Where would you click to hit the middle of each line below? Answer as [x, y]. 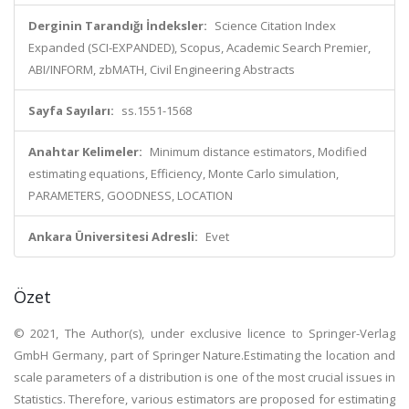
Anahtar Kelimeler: [85, 152]
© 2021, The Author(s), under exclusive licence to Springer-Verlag [204, 333]
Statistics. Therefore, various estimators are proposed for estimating [204, 399]
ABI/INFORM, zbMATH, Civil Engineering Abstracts [162, 69]
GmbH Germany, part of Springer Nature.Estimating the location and [204, 355]
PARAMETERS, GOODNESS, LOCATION [131, 195]
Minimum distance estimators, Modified [258, 152]
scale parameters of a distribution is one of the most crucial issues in [204, 377]
